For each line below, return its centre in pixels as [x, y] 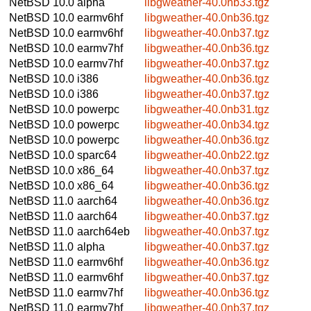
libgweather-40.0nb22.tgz [207, 155]
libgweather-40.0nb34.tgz [207, 124]
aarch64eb [103, 231]
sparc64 [97, 155]
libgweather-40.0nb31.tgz [207, 109]
